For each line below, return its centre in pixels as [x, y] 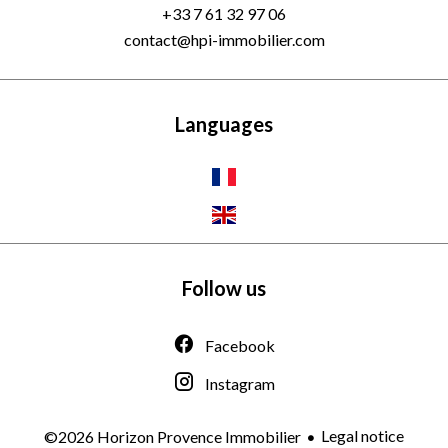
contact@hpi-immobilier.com [224, 39]
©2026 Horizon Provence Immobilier [172, 436]
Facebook [240, 345]
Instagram [240, 383]
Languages [224, 124]
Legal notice [362, 435]
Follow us [224, 287]
